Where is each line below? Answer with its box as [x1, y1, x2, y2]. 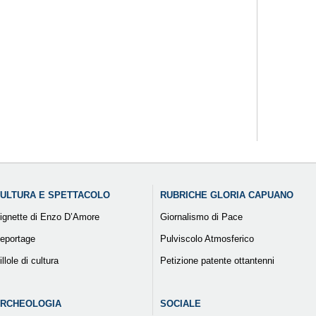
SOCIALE [159, 298, 201, 310]
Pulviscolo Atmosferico [159, 233, 254, 245]
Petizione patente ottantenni [159, 255, 274, 267]
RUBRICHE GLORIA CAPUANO [159, 190, 293, 201]
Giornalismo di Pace [159, 212, 243, 223]
